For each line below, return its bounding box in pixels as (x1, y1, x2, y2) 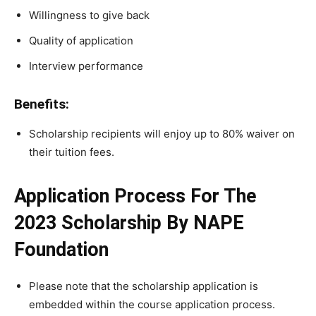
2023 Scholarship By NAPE (14, 212, 244, 235)
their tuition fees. (29, 145, 117, 159)
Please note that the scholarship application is (29, 279, 258, 293)
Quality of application (29, 34, 133, 48)
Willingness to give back (29, 8, 150, 23)
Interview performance (29, 59, 143, 73)
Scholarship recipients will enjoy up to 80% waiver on (29, 127, 295, 141)
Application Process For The (14, 185, 256, 208)
